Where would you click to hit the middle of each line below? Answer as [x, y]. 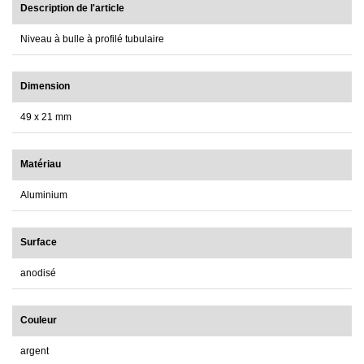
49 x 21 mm [46, 117]
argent [35, 351]
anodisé [38, 273]
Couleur [39, 321]
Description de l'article [72, 9]
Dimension [45, 87]
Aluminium [44, 195]
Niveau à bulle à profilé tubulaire [92, 39]
